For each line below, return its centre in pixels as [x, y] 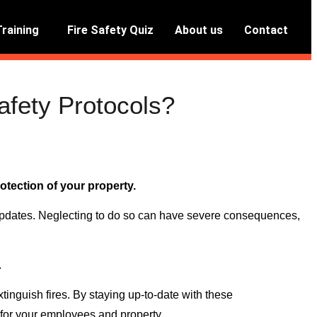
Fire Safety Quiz [110, 30]
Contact [266, 30]
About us [198, 30]
